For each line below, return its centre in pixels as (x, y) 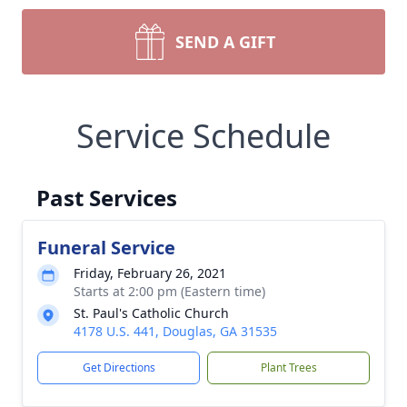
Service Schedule (203, 136)
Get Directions (119, 367)
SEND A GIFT (225, 42)
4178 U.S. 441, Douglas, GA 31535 (175, 331)
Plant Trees (288, 367)
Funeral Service (106, 248)
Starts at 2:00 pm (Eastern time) (169, 291)
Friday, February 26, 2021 (150, 273)
